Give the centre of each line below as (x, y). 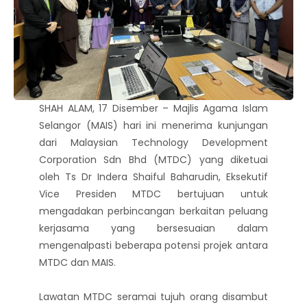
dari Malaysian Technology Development (153, 143)
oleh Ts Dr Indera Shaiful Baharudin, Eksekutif (153, 177)
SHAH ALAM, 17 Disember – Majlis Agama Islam (153, 108)
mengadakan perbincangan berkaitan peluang (153, 211)
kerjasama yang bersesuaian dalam (153, 228)
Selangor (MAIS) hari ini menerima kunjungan (153, 125)
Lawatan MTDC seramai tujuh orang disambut (153, 297)
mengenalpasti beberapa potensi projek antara (153, 245)
